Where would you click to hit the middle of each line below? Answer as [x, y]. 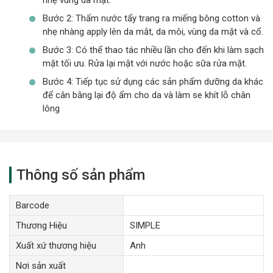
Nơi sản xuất [41, 265]
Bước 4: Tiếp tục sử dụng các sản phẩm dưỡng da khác [153, 81]
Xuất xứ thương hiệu [56, 245]
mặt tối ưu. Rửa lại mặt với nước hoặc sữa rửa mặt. [145, 63]
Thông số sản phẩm [81, 175]
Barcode [33, 205]
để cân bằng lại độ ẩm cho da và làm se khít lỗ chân [147, 95]
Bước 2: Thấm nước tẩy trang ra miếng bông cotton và [151, 18]
